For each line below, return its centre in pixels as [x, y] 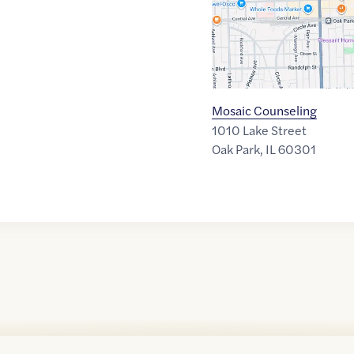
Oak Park [235, 149]
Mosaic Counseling [264, 111]
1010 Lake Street [259, 130]
